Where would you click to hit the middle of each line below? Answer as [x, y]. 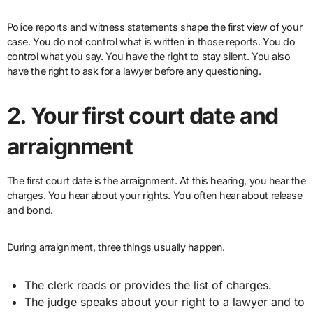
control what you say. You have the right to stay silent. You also [148, 56]
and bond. [30, 210]
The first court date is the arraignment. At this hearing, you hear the [156, 180]
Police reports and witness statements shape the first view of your [154, 27]
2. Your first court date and [143, 115]
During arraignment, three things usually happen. [116, 247]
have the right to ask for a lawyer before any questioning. [134, 71]
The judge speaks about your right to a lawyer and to [165, 301]
